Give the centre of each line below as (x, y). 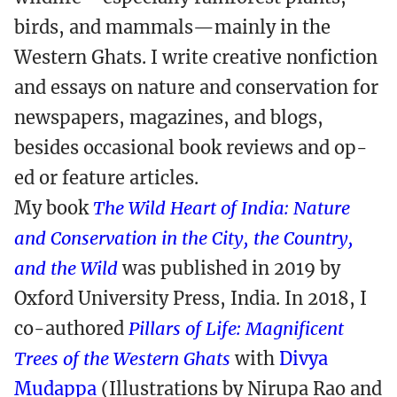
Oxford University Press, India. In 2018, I (191, 298)
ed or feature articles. (106, 178)
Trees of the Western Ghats (122, 358)
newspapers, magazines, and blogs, (169, 117)
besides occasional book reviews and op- (191, 148)
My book (54, 208)
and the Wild (66, 268)
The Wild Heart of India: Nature (222, 208)
